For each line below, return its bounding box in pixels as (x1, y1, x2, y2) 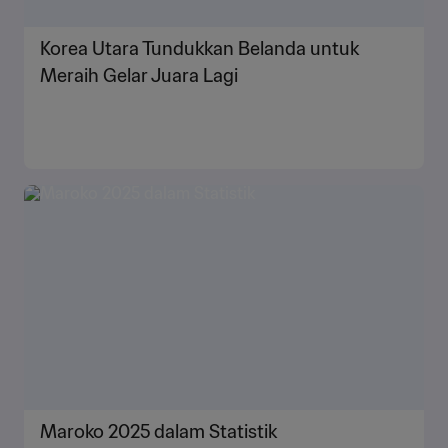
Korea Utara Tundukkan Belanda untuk (40, 37, 359, 60)
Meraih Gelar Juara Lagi (40, 64, 238, 87)
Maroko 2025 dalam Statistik (40, 420, 277, 443)
